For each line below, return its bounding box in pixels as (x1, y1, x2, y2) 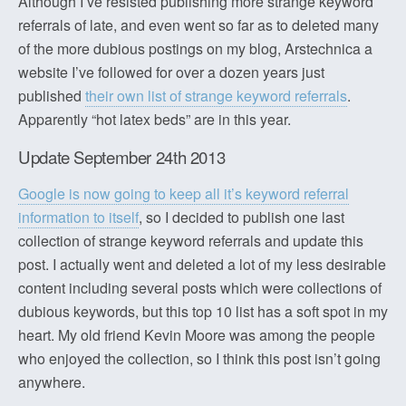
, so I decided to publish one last (139, 206, 344, 227)
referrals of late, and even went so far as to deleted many (18, 14, 379, 35)
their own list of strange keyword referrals (85, 84, 347, 106)
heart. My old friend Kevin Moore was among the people (18, 324, 375, 345)
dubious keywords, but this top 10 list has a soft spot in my (18, 300, 388, 322)
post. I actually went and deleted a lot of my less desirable (18, 253, 386, 275)
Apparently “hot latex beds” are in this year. (18, 108, 291, 130)
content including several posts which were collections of (18, 276, 382, 298)
